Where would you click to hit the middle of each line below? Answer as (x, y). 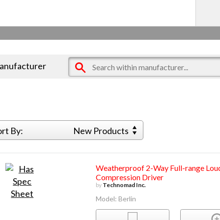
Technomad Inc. (124, 185)
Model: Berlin (116, 199)
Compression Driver (129, 177)
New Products (102, 131)
